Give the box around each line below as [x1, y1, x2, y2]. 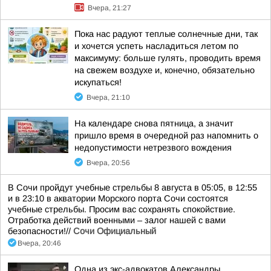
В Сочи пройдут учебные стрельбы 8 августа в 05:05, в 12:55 [8, 183, 257, 192]
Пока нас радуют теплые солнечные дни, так [74, 29, 258, 39]
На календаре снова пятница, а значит [74, 119, 233, 128]
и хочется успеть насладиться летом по [74, 41, 238, 51]
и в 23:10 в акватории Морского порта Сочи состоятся [8, 194, 228, 203]
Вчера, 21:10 [87, 93, 130, 102]
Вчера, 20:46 [18, 239, 61, 247]
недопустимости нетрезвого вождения [74, 143, 232, 152]
